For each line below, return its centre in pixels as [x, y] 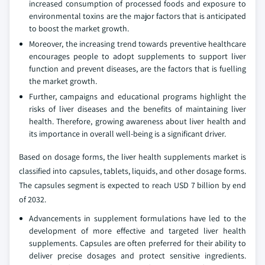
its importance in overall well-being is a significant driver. [127, 134]
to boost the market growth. [79, 29]
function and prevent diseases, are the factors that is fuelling [138, 69]
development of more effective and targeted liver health [138, 231]
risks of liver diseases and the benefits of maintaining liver [138, 109]
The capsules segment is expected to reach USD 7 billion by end [132, 185]
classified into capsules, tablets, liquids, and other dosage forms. [132, 171]
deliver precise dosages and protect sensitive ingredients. [138, 256]
